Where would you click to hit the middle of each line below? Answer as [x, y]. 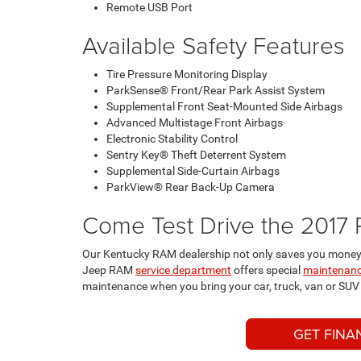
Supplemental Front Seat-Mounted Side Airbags [224, 106]
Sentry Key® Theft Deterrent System [196, 155]
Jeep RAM [109, 270]
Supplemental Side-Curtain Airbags [193, 171]
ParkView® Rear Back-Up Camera [191, 187]
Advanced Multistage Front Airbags [195, 122]
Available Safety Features [214, 45]
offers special [267, 270]
